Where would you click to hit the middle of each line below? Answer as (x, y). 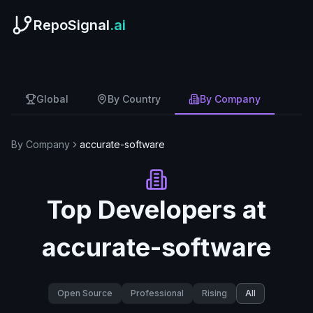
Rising (214, 293)
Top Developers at (156, 210)
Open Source (85, 293)
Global (52, 99)
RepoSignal (72, 25)
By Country (134, 99)
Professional (157, 293)
